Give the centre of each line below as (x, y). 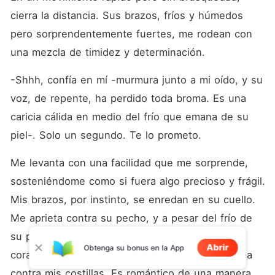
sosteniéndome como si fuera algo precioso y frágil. (137, 181)
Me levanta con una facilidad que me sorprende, (129, 163)
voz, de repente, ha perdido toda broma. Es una (128, 98)
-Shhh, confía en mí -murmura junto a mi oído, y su (136, 80)
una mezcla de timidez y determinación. (107, 52)
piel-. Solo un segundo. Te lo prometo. (106, 135)
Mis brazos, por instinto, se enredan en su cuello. (133, 199)
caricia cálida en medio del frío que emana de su (129, 117)
